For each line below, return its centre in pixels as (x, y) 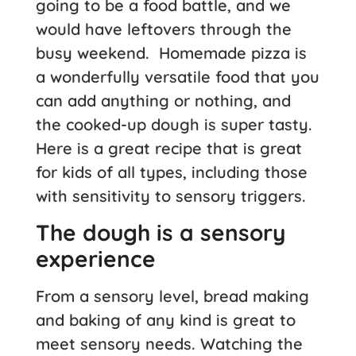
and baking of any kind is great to (166, 320)
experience (96, 259)
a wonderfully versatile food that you (178, 76)
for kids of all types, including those (172, 172)
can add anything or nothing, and (163, 100)
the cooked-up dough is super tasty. (176, 124)
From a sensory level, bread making (172, 296)
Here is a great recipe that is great (169, 148)
